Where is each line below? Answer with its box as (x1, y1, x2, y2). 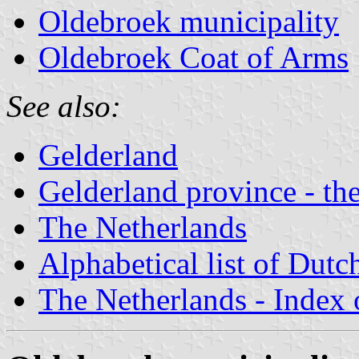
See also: (6, 88, 121, 123)
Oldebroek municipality (38, 3, 339, 38)
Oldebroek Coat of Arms (38, 39, 349, 75)
